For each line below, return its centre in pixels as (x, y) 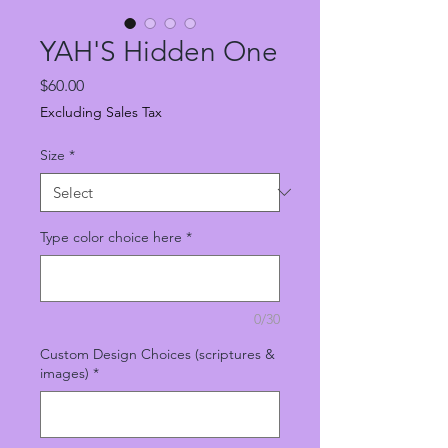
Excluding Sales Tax (101, 111)
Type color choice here (111, 236)
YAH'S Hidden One (159, 51)
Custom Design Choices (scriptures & (157, 353)
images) (64, 372)
